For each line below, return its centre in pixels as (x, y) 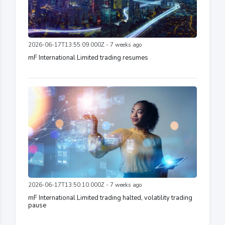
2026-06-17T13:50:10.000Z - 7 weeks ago (85, 185)
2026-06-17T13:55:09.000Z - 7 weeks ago (85, 45)
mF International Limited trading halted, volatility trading (110, 198)
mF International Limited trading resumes (88, 58)
